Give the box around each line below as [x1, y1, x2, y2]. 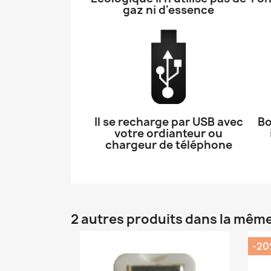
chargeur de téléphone [105, 137, 232, 152]
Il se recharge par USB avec [94, 114, 243, 129]
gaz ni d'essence [123, 2, 214, 18]
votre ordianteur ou [114, 125, 223, 141]
